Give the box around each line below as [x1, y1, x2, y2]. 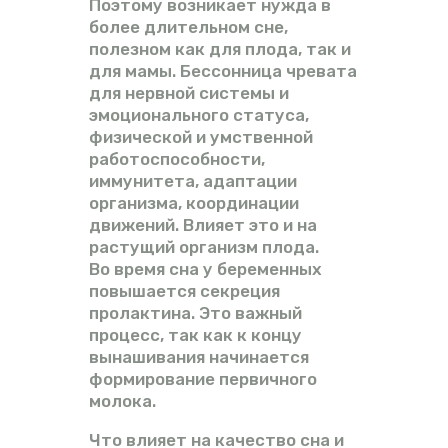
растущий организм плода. [89, 237, 319, 258]
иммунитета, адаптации [89, 171, 297, 192]
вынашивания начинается [89, 347, 309, 368]
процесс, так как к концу [89, 325, 302, 346]
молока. [89, 391, 156, 412]
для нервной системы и [89, 83, 289, 104]
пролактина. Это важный [89, 303, 302, 324]
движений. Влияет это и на [89, 215, 317, 236]
